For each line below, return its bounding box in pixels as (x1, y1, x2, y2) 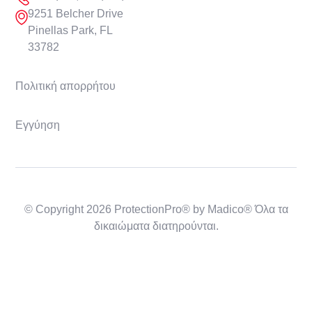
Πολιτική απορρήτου (15, 79, 116, 92)
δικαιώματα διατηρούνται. (93, 219, 219, 232)
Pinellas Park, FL (28, 24, 114, 36)
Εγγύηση (15, 118, 61, 131)
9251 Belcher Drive (28, 7, 124, 19)
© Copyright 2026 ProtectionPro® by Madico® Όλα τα (24, 203, 288, 215)
